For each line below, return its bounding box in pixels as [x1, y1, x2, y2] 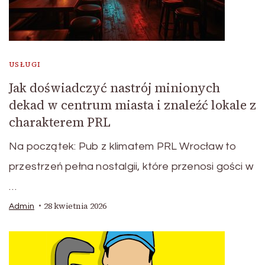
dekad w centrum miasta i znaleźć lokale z [9, 96, 256, 114]
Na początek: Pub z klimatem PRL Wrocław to [9, 140, 237, 152]
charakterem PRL [9, 113, 111, 131]
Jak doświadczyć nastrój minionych [9, 79, 220, 96]
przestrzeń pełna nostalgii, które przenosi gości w [9, 160, 253, 172]
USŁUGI [9, 59, 41, 69]
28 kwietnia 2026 [44, 200, 106, 212]
